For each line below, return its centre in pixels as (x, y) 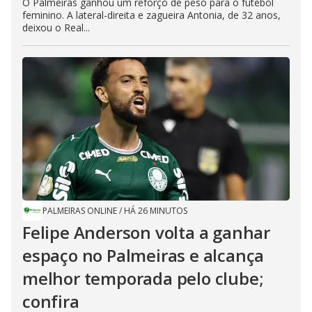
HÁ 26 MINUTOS (156, 211)
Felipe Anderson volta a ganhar (146, 232)
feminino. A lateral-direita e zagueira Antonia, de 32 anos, (151, 15)
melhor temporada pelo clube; (143, 278)
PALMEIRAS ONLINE (80, 211)
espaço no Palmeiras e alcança (143, 255)
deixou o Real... (56, 28)
